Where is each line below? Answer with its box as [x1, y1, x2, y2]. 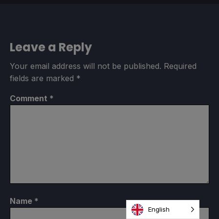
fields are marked [10, 73, 76, 84]
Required [164, 61, 197, 71]
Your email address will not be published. [10, 61, 161, 71]
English [148, 205, 170, 213]
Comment [10, 93, 49, 104]
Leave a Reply [10, 39, 92, 56]
